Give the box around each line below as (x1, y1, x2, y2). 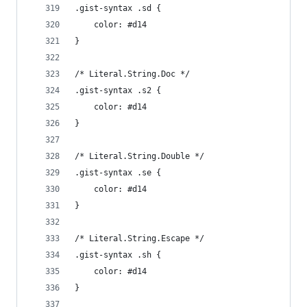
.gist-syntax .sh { (75, 250, 161, 260)
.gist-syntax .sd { (75, 3, 161, 13)
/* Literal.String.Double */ (75, 151, 204, 161)
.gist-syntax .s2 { (75, 86, 161, 95)
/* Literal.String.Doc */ (75, 69, 190, 79)
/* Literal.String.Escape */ (75, 234, 204, 243)
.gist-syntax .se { (75, 168, 161, 177)
